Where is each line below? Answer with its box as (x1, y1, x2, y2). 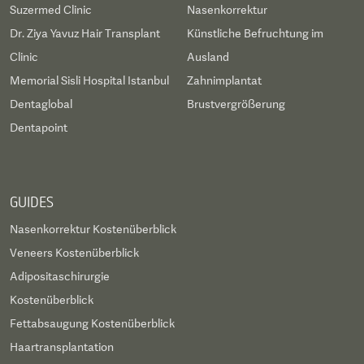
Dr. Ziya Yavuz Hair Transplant (10, 27, 160, 41)
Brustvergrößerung (187, 97, 285, 111)
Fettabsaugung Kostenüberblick (10, 317, 175, 331)
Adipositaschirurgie (10, 270, 110, 284)
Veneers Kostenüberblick (10, 246, 139, 260)
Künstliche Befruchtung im (187, 27, 323, 41)
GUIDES (10, 193, 54, 211)
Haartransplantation (10, 340, 114, 354)
